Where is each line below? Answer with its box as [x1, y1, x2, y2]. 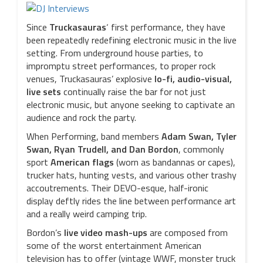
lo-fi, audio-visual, [154, 72, 232, 86]
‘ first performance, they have [106, 20, 225, 34]
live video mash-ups [64, 225, 147, 240]
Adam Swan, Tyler [161, 129, 237, 143]
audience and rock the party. [26, 110, 136, 124]
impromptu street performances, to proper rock [26, 59, 215, 73]
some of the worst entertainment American [26, 238, 201, 252]
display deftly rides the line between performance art [26, 194, 236, 208]
